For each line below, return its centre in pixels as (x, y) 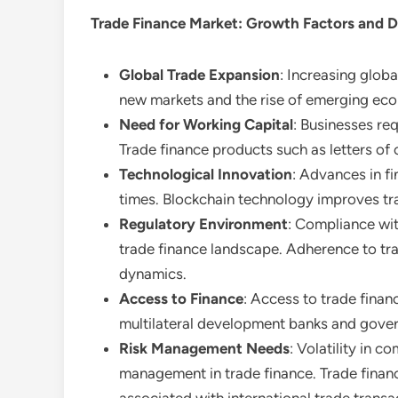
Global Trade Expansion (199, 75)
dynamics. (153, 274)
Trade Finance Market (164, 23)
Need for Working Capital (206, 124)
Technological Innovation (206, 174)
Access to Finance (181, 298)
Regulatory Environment (203, 224)
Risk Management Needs (204, 348)
